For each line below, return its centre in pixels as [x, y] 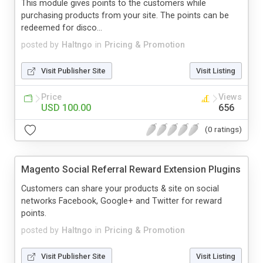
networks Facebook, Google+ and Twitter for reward [122, 201]
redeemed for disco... [62, 28]
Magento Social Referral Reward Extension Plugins [131, 169]
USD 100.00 [66, 107]
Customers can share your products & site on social [120, 188]
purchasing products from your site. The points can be [125, 15]
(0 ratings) [223, 129]
